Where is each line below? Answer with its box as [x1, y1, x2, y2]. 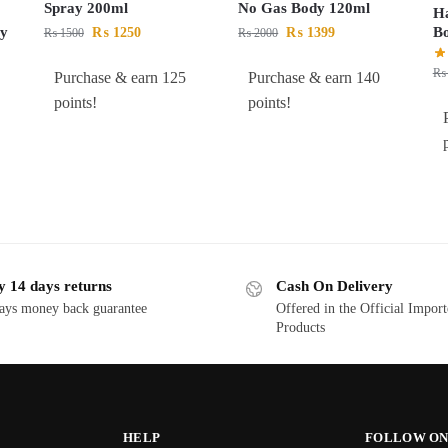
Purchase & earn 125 [53, 68, 186, 86]
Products [276, 319, 325, 335]
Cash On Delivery [276, 278, 393, 295]
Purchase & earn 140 [248, 68, 381, 86]
